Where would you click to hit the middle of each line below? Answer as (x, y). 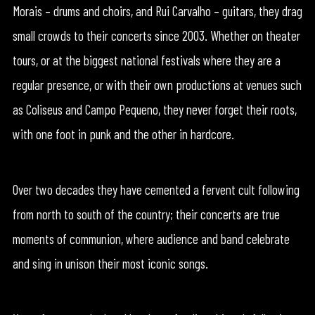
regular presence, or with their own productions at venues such (157, 84)
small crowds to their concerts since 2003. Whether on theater (156, 35)
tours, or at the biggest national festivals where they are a (146, 60)
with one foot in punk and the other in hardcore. (123, 134)
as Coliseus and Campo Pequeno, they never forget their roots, (154, 109)
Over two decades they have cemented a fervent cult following (156, 189)
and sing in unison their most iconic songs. (110, 263)
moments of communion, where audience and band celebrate (151, 238)
